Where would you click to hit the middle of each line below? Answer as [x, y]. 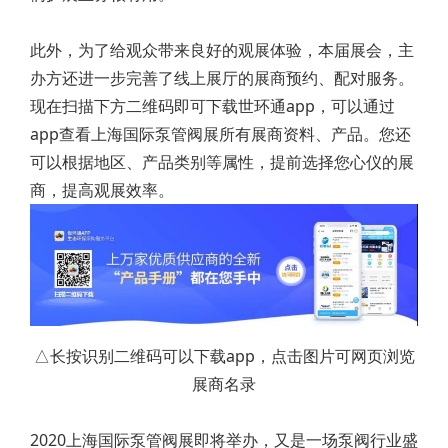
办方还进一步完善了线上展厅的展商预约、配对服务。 [222, 78]
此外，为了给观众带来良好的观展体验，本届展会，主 [222, 50]
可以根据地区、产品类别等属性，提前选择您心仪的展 [222, 162]
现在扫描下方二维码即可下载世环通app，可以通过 [212, 106]
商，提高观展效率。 [102, 190]
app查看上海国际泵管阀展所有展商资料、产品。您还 [220, 134]
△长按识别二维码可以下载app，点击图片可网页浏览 [224, 356]
